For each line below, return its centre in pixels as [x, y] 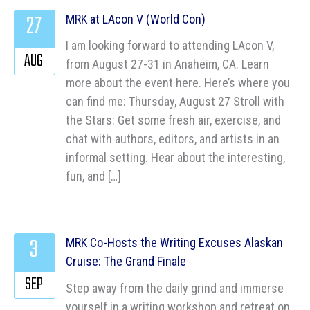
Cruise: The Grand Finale [126, 262]
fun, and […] [93, 176]
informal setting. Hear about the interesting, [175, 158]
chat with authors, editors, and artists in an [173, 139]
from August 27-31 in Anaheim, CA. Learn [167, 64]
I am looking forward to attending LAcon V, [170, 46]
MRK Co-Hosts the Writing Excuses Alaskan [174, 243]
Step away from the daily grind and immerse [175, 288]
